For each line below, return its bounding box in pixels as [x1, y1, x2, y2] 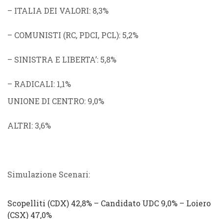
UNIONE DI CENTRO [7, 96, 84, 106]
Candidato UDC [101, 198, 161, 208]
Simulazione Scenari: [7, 169, 90, 179]
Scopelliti [7, 198, 45, 208]
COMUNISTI [14, 30, 61, 40]
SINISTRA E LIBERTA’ [14, 54, 97, 65]
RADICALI [14, 79, 53, 89]
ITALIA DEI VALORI [14, 5, 89, 16]
